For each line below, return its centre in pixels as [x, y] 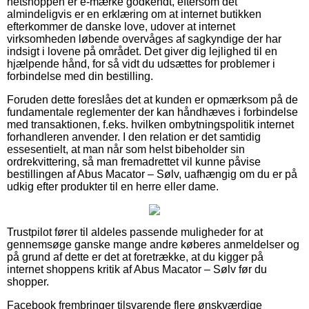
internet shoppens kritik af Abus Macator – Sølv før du [137, 269]
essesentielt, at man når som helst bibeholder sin [126, 149]
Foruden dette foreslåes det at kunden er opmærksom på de [152, 99]
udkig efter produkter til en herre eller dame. [113, 186]
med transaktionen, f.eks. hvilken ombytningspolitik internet [150, 124]
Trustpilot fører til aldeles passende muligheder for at [135, 232]
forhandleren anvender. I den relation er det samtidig [134, 137]
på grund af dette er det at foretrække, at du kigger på [135, 257]
